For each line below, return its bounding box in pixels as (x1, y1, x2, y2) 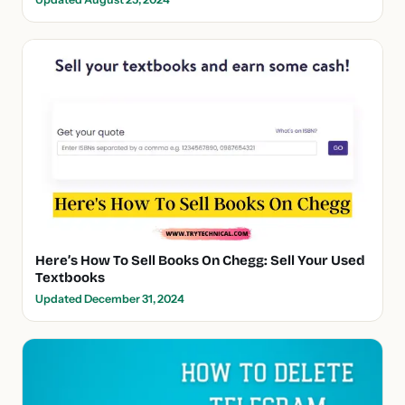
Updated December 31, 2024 (35, 292, 184, 306)
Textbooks (35, 269, 105, 287)
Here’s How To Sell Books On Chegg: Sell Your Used (35, 252, 365, 269)
